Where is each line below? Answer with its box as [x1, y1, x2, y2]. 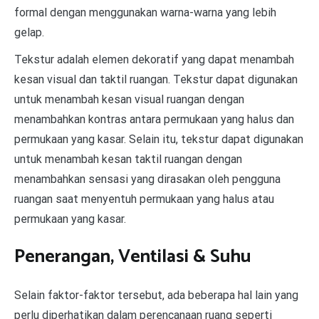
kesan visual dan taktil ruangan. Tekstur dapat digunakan [14, 72, 298, 86]
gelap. [14, 25, 44, 39]
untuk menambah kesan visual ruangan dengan [14, 92, 244, 106]
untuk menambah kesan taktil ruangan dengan [14, 152, 242, 166]
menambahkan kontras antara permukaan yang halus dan [14, 112, 294, 126]
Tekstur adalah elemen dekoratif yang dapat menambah [14, 52, 294, 66]
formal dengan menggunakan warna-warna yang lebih [14, 5, 276, 19]
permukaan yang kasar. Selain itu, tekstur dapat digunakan [14, 132, 303, 146]
